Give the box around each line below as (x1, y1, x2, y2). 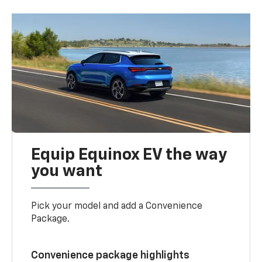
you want (31, 163, 103, 180)
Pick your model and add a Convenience (31, 201, 203, 211)
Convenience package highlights (31, 250, 190, 261)
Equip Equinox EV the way (31, 146, 227, 163)
